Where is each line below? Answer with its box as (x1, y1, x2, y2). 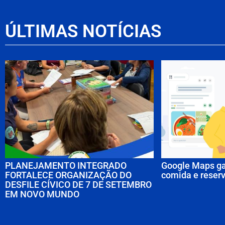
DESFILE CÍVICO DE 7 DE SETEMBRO (5, 179, 152, 190)
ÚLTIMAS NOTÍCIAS (5, 21, 161, 42)
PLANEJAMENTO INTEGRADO (5, 160, 127, 171)
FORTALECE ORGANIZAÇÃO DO (5, 170, 132, 181)
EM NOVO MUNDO (5, 189, 79, 200)
